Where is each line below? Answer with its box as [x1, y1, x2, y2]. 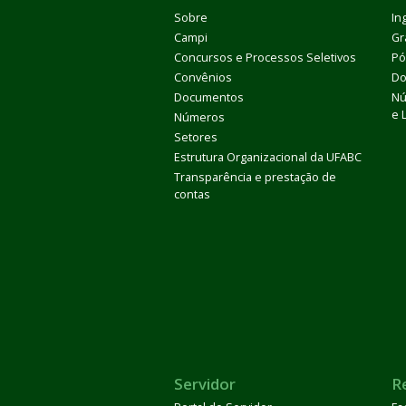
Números [174, 110, 225, 125]
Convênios [174, 70, 232, 85]
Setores [174, 130, 217, 145]
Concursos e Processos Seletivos [174, 50, 356, 65]
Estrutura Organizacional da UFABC [174, 150, 362, 165]
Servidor [174, 373, 236, 394]
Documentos [174, 90, 244, 105]
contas [174, 187, 210, 202]
